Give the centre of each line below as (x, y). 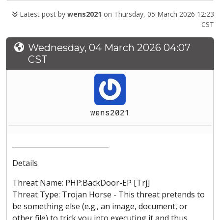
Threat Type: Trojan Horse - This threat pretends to (109, 195)
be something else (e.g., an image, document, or (100, 206)
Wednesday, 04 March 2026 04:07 (109, 48)
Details (25, 163)
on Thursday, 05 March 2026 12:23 (158, 14)
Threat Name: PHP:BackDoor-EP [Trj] (81, 183)
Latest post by (42, 14)
